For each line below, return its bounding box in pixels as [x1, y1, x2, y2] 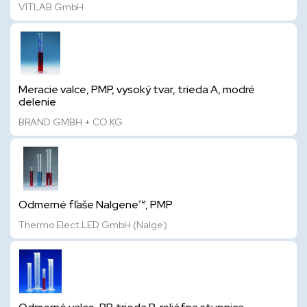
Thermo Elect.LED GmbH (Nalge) [19, 219, 167, 231]
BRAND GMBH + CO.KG [19, 116, 123, 128]
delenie [19, 95, 56, 109]
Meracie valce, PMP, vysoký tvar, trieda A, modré [19, 82, 255, 97]
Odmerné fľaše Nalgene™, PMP [19, 197, 173, 212]
